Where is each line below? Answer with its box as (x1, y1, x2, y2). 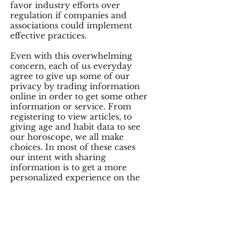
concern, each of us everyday (10, 61, 132, 71)
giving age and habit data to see (10, 122, 140, 132)
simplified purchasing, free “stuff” (10, 213, 149, 223)
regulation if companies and (10, 10, 127, 20)
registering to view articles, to (10, 111, 132, 122)
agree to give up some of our (10, 71, 130, 81)
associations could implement (10, 20, 132, 30)
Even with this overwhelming (10, 51, 132, 61)
